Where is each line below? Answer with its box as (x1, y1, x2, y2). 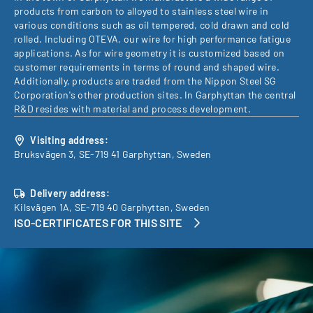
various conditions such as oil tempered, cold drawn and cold (14, 19, 290, 31)
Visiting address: (28, 134, 109, 146)
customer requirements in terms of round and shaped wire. (14, 61, 279, 73)
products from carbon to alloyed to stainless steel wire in (14, 5, 269, 17)
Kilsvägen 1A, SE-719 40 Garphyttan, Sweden (14, 201, 210, 213)
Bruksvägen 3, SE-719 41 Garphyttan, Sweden (14, 148, 212, 160)
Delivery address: (28, 187, 110, 199)
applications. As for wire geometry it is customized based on (14, 47, 285, 59)
